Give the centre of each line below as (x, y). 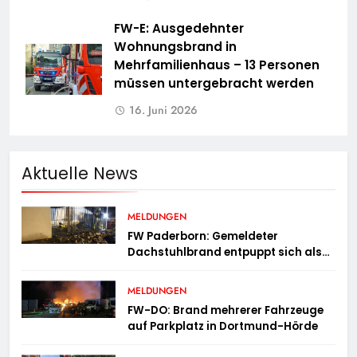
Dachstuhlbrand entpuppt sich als (225, 253)
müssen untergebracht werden (214, 84)
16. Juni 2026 (163, 110)
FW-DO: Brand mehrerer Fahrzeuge (226, 311)
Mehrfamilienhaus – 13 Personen (217, 65)
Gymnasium (163, 284)
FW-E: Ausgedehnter (179, 29)
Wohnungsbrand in (175, 47)
